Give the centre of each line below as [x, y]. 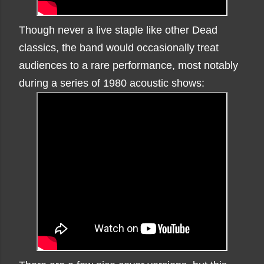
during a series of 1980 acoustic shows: [112, 83]
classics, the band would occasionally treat [119, 48]
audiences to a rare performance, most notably [128, 65]
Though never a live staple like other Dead [118, 30]
